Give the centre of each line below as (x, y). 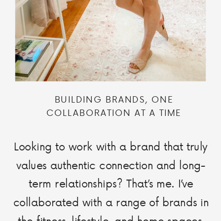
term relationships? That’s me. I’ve (111, 183)
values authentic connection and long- (111, 165)
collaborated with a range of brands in (111, 202)
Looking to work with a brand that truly (111, 146)
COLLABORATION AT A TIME (114, 112)
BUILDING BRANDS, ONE (114, 99)
